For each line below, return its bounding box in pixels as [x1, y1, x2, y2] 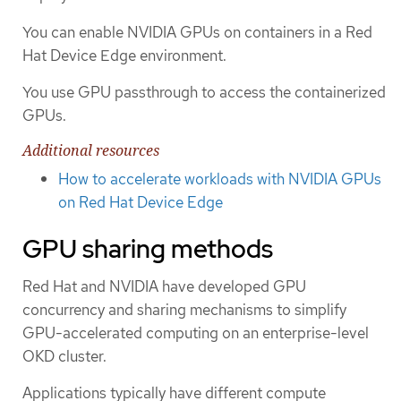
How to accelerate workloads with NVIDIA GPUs [58, 169, 381, 190]
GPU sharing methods [22, 231, 273, 266]
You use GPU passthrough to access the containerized [22, 81, 386, 102]
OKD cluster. [22, 346, 107, 366]
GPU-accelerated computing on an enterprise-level [22, 322, 369, 343]
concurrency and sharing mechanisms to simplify [22, 299, 346, 320]
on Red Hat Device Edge [58, 192, 223, 213]
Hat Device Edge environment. [22, 45, 226, 65]
